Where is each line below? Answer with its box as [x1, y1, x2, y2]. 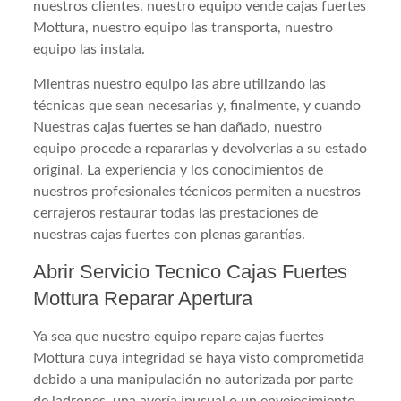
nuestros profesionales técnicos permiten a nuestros [33, 183, 362, 199]
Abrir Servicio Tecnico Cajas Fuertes [33, 260, 348, 283]
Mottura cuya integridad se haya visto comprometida [33, 350, 365, 365]
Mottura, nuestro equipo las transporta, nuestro [33, 20, 334, 35]
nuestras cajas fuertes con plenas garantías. [33, 226, 306, 242]
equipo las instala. [33, 41, 146, 56]
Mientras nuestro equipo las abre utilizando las [33, 76, 327, 91]
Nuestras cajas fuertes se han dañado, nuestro [33, 119, 323, 134]
